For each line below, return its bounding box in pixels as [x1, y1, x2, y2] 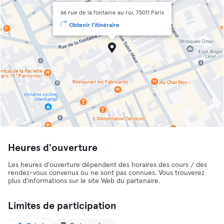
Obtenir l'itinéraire [68, 22, 119, 28]
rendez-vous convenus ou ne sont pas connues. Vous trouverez [8, 169, 204, 176]
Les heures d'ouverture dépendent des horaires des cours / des [8, 161, 207, 168]
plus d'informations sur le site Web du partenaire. [8, 177, 160, 184]
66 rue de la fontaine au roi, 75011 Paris [60, 10, 164, 16]
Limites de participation [8, 201, 116, 211]
